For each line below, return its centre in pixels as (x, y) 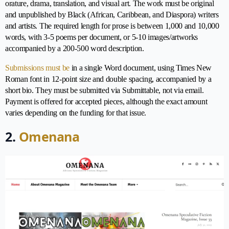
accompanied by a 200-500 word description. (75, 48)
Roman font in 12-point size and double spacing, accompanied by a (108, 79)
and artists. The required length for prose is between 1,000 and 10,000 (112, 26)
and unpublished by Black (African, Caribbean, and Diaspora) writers (112, 14)
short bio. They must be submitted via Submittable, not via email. (105, 90)
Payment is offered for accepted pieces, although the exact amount (106, 101)
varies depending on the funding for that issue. (76, 112)
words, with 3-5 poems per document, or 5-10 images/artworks (102, 37)
